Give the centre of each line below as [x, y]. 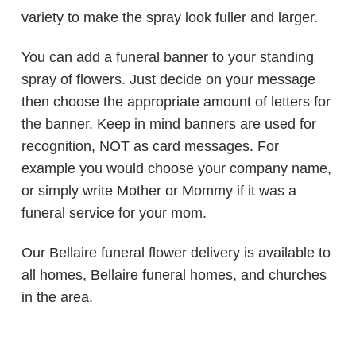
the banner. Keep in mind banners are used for [169, 124]
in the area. [60, 298]
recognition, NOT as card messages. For [151, 147]
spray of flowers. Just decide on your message [169, 80]
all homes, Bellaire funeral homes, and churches [174, 275]
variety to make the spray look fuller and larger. [170, 18]
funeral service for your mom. [114, 213]
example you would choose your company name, [177, 169]
